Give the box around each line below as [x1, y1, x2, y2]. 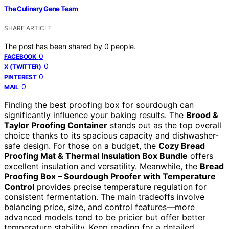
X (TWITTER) [4, 62, 41, 71]
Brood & [186, 109, 218, 120]
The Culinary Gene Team [4, 4, 78, 13]
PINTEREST [4, 73, 37, 81]
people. [111, 41, 136, 51]
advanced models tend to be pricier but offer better [4, 212, 205, 222]
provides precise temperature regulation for [34, 181, 207, 192]
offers [188, 150, 213, 161]
